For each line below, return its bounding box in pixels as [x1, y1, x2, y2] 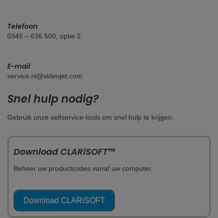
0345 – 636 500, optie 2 [7, 32, 81, 40]
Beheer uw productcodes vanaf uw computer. [14, 164, 153, 172]
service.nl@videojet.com [7, 72, 82, 80]
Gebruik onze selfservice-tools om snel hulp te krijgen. [7, 113, 174, 121]
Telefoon [7, 21, 37, 31]
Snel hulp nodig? [7, 91, 99, 107]
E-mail [7, 61, 30, 71]
